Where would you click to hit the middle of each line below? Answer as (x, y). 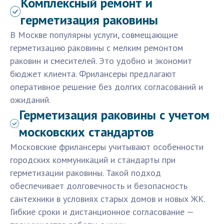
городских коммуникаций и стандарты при (93, 160)
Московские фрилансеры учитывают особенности (107, 147)
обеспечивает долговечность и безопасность (99, 186)
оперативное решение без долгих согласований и (106, 87)
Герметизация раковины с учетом (114, 115)
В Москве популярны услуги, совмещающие (94, 35)
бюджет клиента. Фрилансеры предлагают (93, 74)
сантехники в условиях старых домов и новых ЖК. (107, 199)
